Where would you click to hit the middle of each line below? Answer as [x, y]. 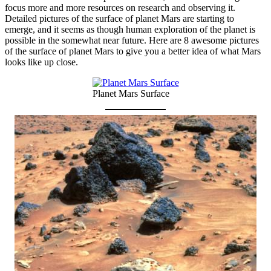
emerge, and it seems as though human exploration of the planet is [130, 29]
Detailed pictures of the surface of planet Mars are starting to [119, 18]
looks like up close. [41, 62]
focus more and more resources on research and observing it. [120, 7]
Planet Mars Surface [131, 93]
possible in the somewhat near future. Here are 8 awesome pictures [132, 40]
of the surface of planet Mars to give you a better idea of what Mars [133, 51]
